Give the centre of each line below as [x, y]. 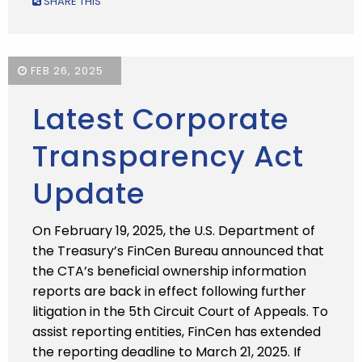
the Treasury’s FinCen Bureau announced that [178, 251]
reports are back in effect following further [169, 291]
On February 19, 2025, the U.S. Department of [174, 231]
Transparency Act [168, 156]
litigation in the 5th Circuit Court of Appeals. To [180, 311]
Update [89, 194]
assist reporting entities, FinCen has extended [177, 332]
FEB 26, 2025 [65, 71]
